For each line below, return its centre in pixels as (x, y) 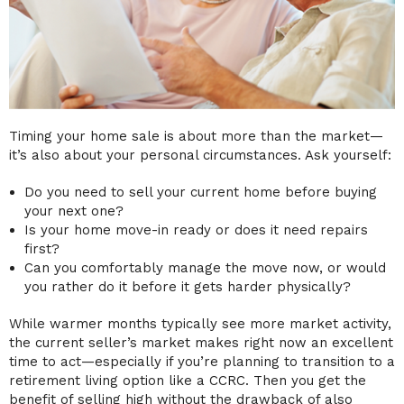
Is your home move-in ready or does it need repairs (196, 230)
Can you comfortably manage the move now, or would (205, 268)
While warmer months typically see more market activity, (200, 324)
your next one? (73, 211)
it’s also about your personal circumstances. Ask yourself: (200, 156)
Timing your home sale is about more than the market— (196, 137)
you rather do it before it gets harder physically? (187, 287)
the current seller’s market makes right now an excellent (201, 343)
